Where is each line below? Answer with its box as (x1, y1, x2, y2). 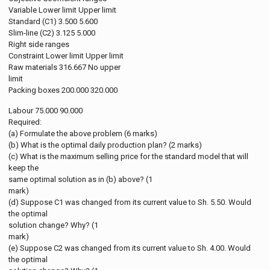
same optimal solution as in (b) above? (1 (8, 175, 153, 184)
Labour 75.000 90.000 (8, 106, 83, 115)
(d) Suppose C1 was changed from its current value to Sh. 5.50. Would (8, 198, 252, 207)
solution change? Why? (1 (8, 221, 99, 230)
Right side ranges (8, 40, 70, 49)
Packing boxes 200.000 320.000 (8, 86, 118, 95)
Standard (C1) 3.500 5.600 (8, 17, 98, 26)
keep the (8, 163, 39, 172)
